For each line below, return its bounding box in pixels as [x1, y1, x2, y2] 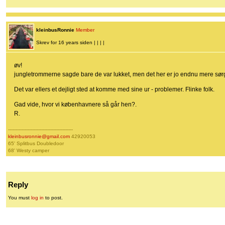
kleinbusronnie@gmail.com [8, 134, 70, 140]
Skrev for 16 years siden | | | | [36, 40, 104, 46]
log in [31, 195, 44, 201]
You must [8, 195, 31, 201]
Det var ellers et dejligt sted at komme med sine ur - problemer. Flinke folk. [14, 86, 214, 93]
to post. [44, 195, 63, 201]
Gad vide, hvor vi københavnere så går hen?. [14, 101, 137, 108]
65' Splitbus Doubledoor [8, 141, 64, 147]
